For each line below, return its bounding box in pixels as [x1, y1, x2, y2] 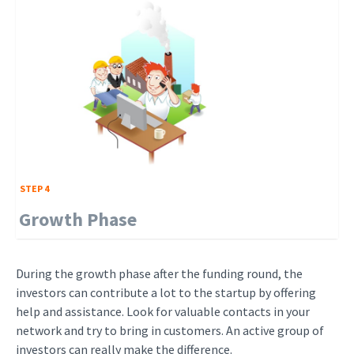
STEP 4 [20, 183, 49, 194]
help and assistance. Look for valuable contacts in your [16, 303, 310, 319]
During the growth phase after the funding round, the [16, 265, 303, 281]
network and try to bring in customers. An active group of [16, 322, 324, 338]
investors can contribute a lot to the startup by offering [16, 284, 316, 300]
